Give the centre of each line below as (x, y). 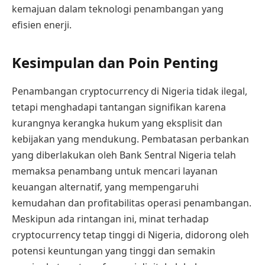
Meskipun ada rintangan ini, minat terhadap (110, 219)
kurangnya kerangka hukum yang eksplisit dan (117, 123)
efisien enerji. (42, 25)
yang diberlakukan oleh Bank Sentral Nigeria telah (124, 155)
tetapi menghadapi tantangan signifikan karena (119, 107)
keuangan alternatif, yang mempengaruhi (105, 187)
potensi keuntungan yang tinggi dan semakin (114, 251)
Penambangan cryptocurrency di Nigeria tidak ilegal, (130, 91)
